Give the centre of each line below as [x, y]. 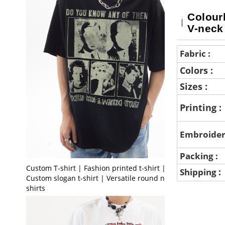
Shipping [199, 172]
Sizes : [195, 86]
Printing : [202, 108]
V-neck [205, 28]
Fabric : [196, 53]
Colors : [197, 70]
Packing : [200, 156]
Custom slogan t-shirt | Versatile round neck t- [104, 178]
